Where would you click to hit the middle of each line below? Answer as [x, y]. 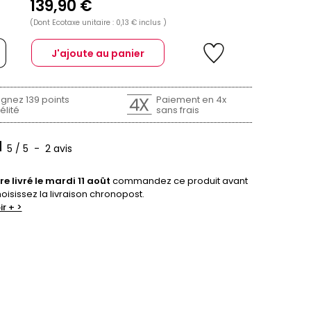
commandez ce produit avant [179, 181]
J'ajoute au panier [98, 54]
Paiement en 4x [191, 100]
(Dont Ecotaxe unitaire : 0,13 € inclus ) [98, 22]
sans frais [177, 110]
